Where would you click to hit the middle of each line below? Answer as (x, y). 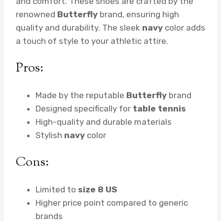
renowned (37, 15)
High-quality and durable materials (104, 122)
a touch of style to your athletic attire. (92, 41)
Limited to (57, 190)
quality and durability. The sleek (79, 28)
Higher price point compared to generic (112, 203)
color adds (184, 28)
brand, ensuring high (138, 15)
